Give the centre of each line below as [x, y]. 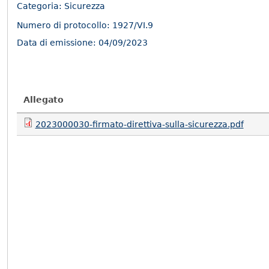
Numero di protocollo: [65, 26]
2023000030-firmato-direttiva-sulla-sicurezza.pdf [139, 124]
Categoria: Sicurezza [61, 6]
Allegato [43, 99]
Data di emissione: [58, 42]
